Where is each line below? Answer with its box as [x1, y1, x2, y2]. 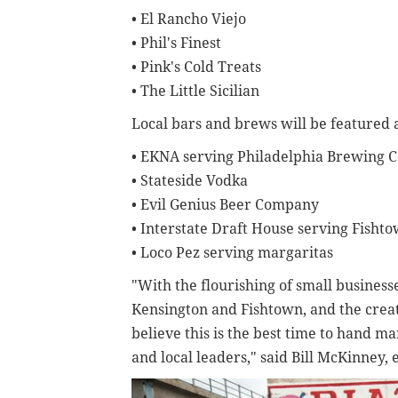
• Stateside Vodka [131, 172, 248, 190]
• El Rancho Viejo [131, 11, 246, 28]
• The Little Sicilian [131, 83, 259, 100]
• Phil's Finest [131, 35, 221, 52]
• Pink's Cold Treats [131, 59, 261, 76]
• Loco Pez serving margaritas [131, 244, 333, 262]
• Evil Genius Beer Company [131, 196, 319, 214]
